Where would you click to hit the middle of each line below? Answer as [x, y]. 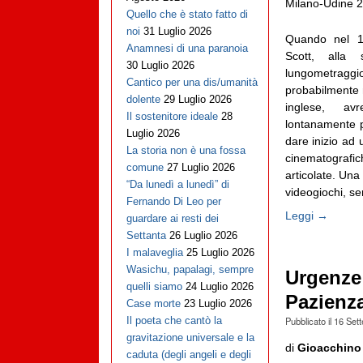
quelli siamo [154, 287]
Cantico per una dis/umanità [192, 83]
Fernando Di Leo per [173, 202]
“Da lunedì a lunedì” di [177, 185]
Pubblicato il [309, 320]
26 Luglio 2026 [203, 236]
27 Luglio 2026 [201, 168]
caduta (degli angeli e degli [188, 355]
